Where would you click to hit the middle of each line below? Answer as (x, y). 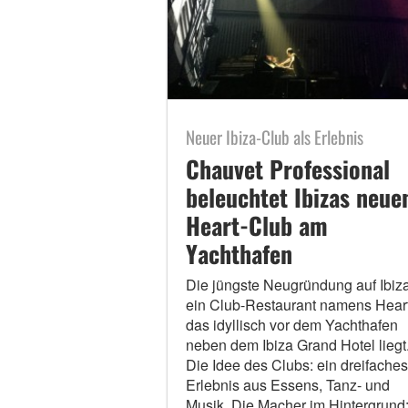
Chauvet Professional (287, 168)
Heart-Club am (256, 225)
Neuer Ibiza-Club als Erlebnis (274, 137)
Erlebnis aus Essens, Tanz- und (287, 384)
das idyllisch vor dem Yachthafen (291, 324)
